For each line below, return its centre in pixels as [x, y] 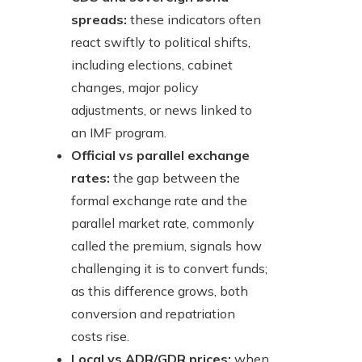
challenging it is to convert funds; [169, 269]
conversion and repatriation [153, 314]
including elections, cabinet [152, 65]
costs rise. [100, 337]
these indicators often [194, 20]
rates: [90, 178]
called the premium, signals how [166, 246]
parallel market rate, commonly [163, 223]
